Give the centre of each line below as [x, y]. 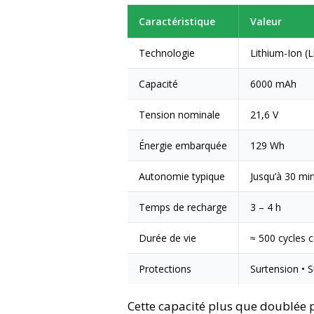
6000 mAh [273, 83]
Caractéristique [177, 21]
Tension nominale [179, 114]
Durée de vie [168, 238]
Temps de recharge [183, 207]
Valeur [266, 21]
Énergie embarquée [183, 145]
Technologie [167, 53]
